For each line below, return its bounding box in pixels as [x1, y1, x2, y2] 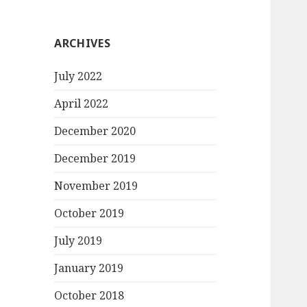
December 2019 [54, 151, 136, 167]
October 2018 [54, 288, 125, 304]
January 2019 [54, 260, 124, 276]
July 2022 [54, 69, 103, 84]
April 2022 [54, 96, 109, 112]
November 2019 [54, 178, 138, 194]
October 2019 [54, 206, 125, 221]
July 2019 [54, 233, 103, 249]
